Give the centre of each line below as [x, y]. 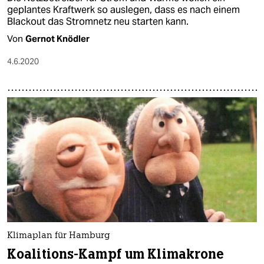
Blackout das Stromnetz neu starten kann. [98, 21]
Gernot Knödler [57, 38]
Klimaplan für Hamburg [59, 236]
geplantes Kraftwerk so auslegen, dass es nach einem [123, 9]
